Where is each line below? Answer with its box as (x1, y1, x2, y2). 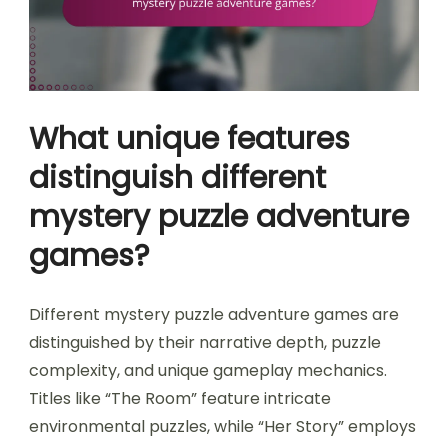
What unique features (29, 117, 350, 160)
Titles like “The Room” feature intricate (29, 386, 331, 410)
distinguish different (29, 156, 326, 199)
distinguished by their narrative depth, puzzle (29, 330, 381, 354)
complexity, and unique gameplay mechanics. (29, 358, 387, 382)
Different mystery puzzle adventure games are (29, 302, 399, 326)
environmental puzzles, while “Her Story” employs (29, 414, 416, 438)
